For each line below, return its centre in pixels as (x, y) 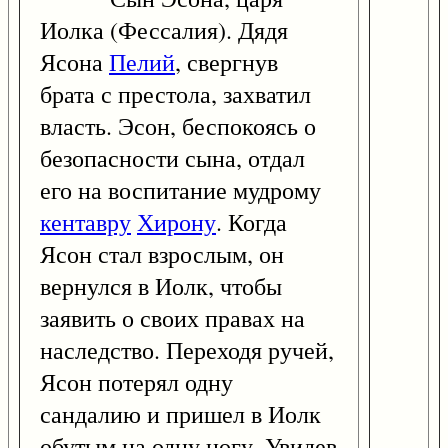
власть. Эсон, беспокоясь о (178, 126)
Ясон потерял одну (136, 382)
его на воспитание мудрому (180, 190)
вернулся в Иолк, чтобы (161, 286)
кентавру (85, 222)
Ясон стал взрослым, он (162, 254)
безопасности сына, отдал (172, 158)
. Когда (251, 222)
